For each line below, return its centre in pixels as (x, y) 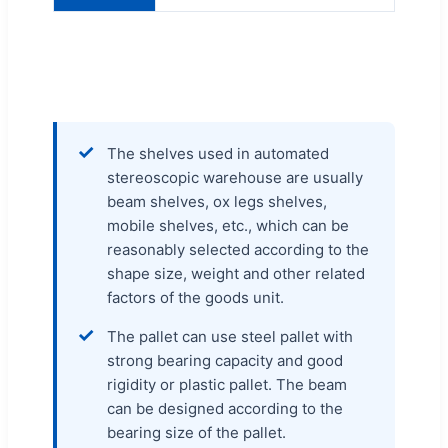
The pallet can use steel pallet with (230, 337)
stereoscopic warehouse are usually (235, 178)
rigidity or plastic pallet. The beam (227, 385)
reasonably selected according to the (238, 250)
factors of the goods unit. (195, 298)
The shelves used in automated (218, 154)
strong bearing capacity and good (225, 361)
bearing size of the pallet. (196, 433)
